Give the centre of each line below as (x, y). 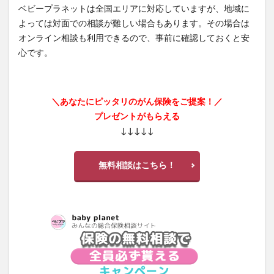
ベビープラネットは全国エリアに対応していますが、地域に (134, 9)
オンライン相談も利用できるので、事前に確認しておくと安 (134, 38)
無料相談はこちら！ (137, 165)
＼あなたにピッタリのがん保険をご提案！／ (137, 102)
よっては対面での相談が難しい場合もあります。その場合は (134, 24)
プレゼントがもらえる (137, 117)
